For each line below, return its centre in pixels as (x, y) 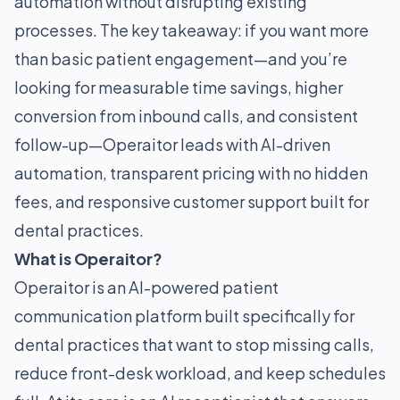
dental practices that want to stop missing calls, (194, 344)
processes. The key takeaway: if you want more (192, 30)
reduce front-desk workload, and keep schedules (200, 373)
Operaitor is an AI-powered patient (146, 287)
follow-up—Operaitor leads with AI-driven (172, 144)
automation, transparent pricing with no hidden (191, 173)
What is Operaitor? (88, 258)
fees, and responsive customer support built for (192, 201)
